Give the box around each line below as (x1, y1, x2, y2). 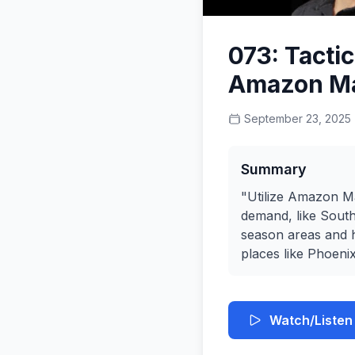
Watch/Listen (269, 312, 353, 328)
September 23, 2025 (244, 112, 351, 125)
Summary (241, 161, 307, 177)
